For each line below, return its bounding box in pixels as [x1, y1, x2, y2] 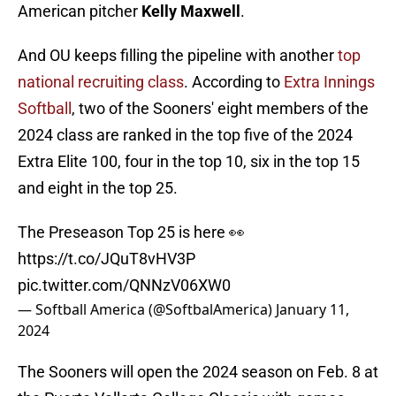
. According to [184, 72, 284, 92]
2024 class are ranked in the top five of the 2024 [18, 126, 353, 145]
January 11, [276, 300, 349, 320]
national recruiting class [18, 72, 184, 92]
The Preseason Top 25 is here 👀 [18, 223, 245, 242]
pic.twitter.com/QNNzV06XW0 [18, 276, 231, 295]
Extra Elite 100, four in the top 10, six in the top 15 [18, 152, 360, 171]
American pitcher [18, 2, 141, 21]
